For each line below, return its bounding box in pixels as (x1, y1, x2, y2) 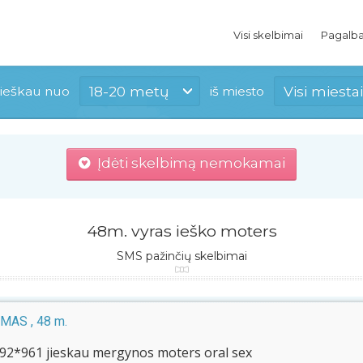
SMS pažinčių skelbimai (116, 248, 247, 263)
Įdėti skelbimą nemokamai (90, 155, 285, 172)
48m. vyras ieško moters (86, 221, 277, 241)
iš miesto (210, 83, 264, 99)
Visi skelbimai (233, 28, 303, 42)
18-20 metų (89, 82, 169, 100)
